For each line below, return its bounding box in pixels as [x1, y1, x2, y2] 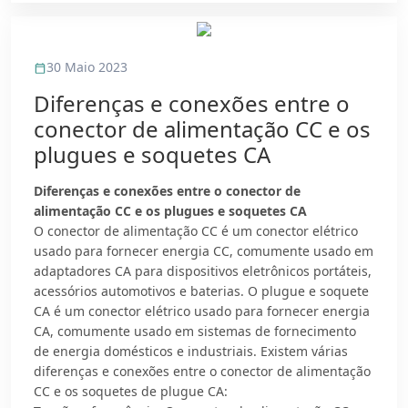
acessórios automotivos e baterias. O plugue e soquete [34, 282, 369, 300]
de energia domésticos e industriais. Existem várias [34, 342, 348, 360]
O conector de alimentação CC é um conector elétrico [34, 222, 358, 240]
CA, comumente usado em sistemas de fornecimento [34, 322, 356, 340]
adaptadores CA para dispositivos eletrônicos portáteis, [34, 262, 372, 280]
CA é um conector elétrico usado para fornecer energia [34, 302, 370, 320]
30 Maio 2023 [46, 58, 127, 76]
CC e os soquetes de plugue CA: [34, 382, 228, 400]
